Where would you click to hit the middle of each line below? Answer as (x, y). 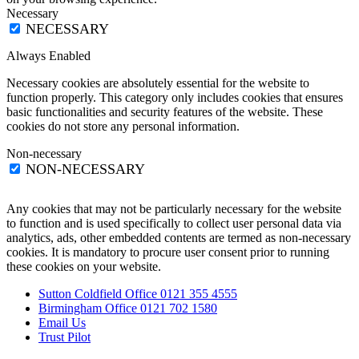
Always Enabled (48, 56)
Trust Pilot (65, 337)
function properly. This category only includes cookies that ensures (175, 98)
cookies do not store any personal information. (123, 127)
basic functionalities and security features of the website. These (165, 112)
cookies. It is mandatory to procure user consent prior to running (168, 252)
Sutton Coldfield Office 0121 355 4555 (138, 294)
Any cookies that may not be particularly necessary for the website (174, 209)
